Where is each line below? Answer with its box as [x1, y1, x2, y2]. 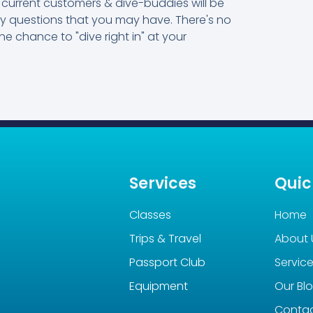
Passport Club [129, 254, 205, 270]
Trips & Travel [129, 230, 201, 247]
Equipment [129, 277, 188, 294]
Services [129, 172, 196, 194]
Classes [129, 206, 171, 223]
